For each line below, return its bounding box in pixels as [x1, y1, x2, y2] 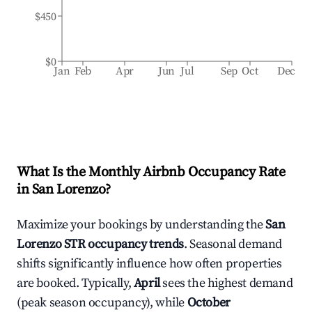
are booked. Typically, [17, 275, 134, 291]
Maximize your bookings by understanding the [17, 217, 266, 233]
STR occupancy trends [61, 236, 184, 252]
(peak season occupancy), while [17, 295, 187, 311]
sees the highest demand [162, 275, 293, 291]
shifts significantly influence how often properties [17, 256, 282, 272]
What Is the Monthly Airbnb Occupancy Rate [17, 164, 286, 181]
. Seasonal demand [183, 236, 283, 252]
